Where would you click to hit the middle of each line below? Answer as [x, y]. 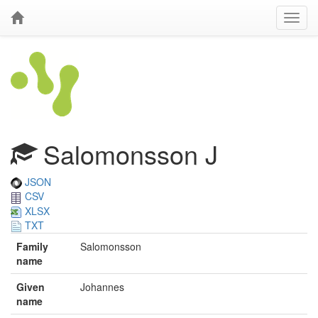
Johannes [102, 287]
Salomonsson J [127, 154]
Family [32, 247]
